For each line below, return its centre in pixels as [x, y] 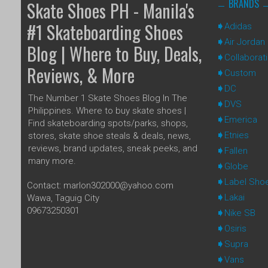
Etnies [236, 135]
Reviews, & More [81, 75]
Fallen [236, 150]
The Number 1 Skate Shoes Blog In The [108, 98]
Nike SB [240, 213]
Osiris [235, 228]
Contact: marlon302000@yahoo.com [100, 185]
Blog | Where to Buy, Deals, [114, 53]
